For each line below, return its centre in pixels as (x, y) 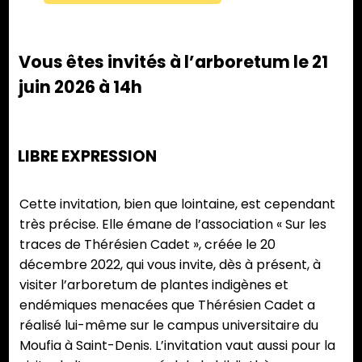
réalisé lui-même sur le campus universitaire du (169, 326)
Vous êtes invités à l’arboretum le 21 (174, 62)
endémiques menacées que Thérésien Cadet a (167, 305)
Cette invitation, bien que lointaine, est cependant (177, 204)
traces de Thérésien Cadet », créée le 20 (147, 245)
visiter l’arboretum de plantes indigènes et (154, 285)
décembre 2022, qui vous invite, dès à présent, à (170, 265)
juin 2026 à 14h (81, 87)
